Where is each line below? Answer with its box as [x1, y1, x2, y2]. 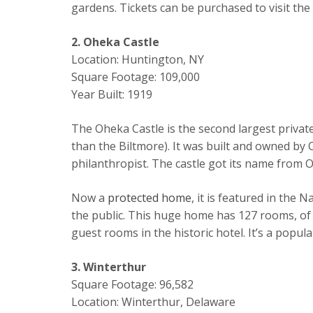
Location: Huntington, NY [71, 52, 204, 68]
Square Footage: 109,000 [71, 69, 200, 85]
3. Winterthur [71, 259, 146, 275]
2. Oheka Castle [71, 34, 159, 50]
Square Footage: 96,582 [71, 277, 194, 293]
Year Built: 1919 [71, 87, 152, 103]
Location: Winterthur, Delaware [71, 294, 235, 310]
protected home [108, 190, 191, 206]
